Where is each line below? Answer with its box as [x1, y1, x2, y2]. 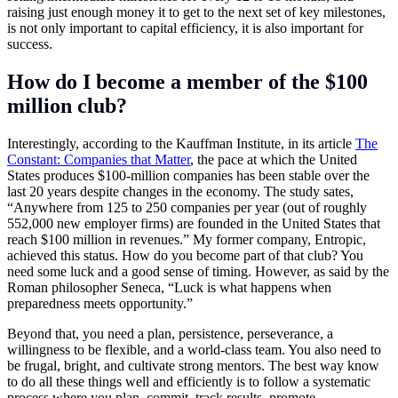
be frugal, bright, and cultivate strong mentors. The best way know [7, 357, 379, 373]
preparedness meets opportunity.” [7, 295, 193, 311]
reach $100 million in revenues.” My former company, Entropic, [7, 231, 366, 247]
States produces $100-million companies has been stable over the [7, 167, 370, 183]
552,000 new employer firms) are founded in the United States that [7, 215, 380, 231]
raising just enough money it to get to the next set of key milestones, [7, 4, 386, 20]
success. [7, 36, 52, 52]
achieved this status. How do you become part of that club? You [7, 247, 363, 263]
